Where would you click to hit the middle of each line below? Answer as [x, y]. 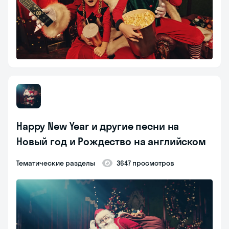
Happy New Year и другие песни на [98, 126]
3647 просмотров [145, 163]
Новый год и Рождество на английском [111, 142]
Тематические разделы [57, 163]
